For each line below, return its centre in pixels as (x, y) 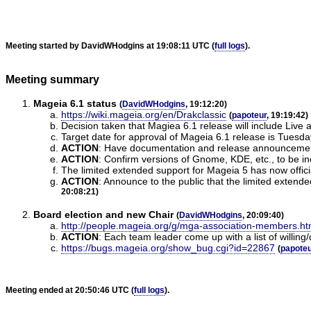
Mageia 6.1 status (75, 103)
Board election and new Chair (103, 214)
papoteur (249, 115)
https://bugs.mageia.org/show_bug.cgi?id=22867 (168, 247)
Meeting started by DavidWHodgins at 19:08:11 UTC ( (110, 45)
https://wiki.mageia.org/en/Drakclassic (144, 114)
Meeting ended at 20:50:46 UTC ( (70, 290)
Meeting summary (52, 79)
